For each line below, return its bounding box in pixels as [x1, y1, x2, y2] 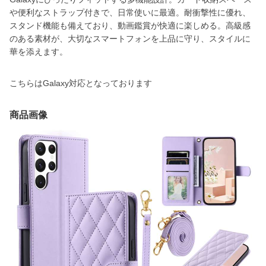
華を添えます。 [9, 47, 68, 56]
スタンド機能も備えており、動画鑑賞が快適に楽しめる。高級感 [9, 21, 251, 30]
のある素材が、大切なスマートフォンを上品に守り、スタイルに [9, 34, 251, 43]
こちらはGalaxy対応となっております [9, 78, 152, 88]
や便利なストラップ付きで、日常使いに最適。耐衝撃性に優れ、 [9, 8, 251, 17]
